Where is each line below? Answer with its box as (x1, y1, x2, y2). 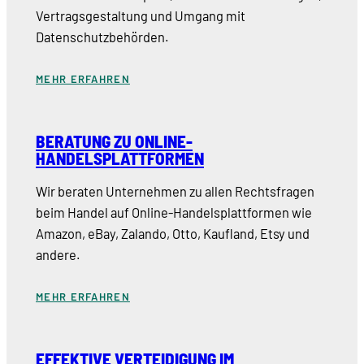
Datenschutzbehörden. (36, 29, 169, 45)
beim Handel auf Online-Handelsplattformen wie (36, 204, 312, 220)
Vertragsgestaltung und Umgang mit (36, 8, 245, 24)
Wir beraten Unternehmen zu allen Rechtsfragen (36, 183, 314, 199)
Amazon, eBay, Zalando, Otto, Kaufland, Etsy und (36, 225, 310, 241)
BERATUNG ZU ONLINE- (36, 131, 193, 152)
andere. (36, 246, 80, 262)
